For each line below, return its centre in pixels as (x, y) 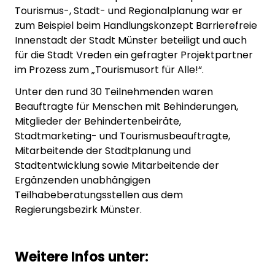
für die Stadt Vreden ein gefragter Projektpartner (134, 55)
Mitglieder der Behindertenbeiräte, (98, 121)
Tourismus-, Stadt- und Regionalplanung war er (129, 10)
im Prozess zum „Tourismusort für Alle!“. (109, 69)
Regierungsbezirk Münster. (78, 209)
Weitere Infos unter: (82, 257)
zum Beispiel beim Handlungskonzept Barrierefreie (136, 25)
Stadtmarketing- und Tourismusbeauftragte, (122, 136)
